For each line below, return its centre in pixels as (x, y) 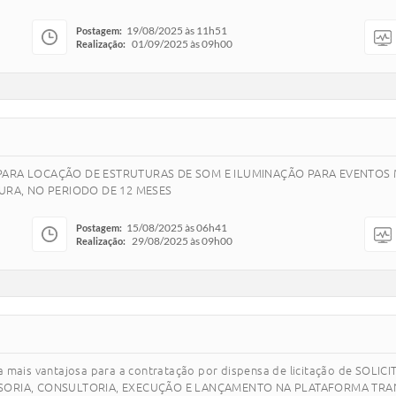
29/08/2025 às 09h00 (182, 241)
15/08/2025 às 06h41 (177, 228)
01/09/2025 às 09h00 (182, 44)
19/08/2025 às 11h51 (177, 30)
